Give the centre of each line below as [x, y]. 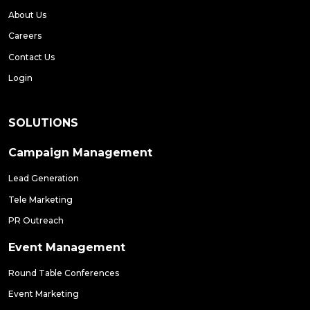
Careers [25, 36]
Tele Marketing [40, 199]
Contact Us [31, 57]
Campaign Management [80, 153]
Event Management [67, 248]
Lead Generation [44, 179]
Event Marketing [44, 294]
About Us [27, 15]
